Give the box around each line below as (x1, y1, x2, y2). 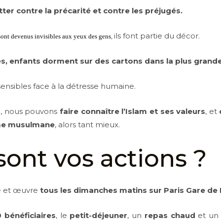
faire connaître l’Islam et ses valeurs (60, 107, 206, 116)
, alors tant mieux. (55, 120, 120, 129)
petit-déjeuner (70, 211, 128, 220)
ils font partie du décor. (114, 31, 200, 40)
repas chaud (144, 211, 195, 220)
